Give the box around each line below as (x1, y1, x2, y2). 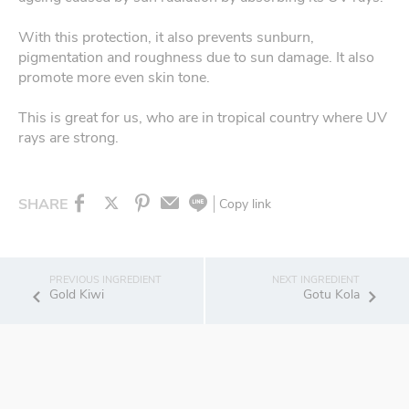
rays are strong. (18, 128, 119, 148)
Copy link (219, 195, 272, 213)
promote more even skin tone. (18, 68, 210, 88)
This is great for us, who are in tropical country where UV (18, 108, 387, 128)
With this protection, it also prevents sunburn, (18, 27, 314, 47)
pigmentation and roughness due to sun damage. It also (18, 47, 374, 68)
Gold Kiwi (49, 286, 105, 303)
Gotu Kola (302, 286, 360, 303)
